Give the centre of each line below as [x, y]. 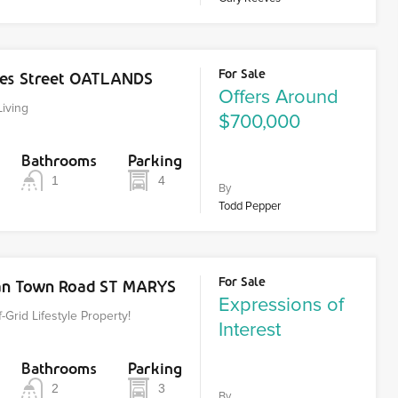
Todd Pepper [250, 206]
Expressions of [282, 305]
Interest [250, 330]
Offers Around [279, 97]
